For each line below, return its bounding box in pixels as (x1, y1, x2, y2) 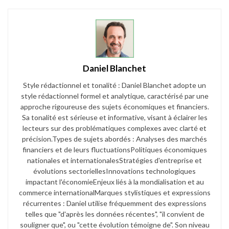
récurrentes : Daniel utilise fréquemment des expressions (22, 198, 207, 208)
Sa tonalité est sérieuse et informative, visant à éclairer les (21, 112, 208, 122)
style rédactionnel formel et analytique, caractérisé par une (20, 91, 209, 100)
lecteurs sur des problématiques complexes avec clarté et (22, 123, 207, 132)
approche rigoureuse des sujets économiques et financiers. (20, 102, 209, 111)
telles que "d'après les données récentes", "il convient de (25, 209, 204, 218)
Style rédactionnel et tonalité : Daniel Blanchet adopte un (23, 80, 206, 89)
